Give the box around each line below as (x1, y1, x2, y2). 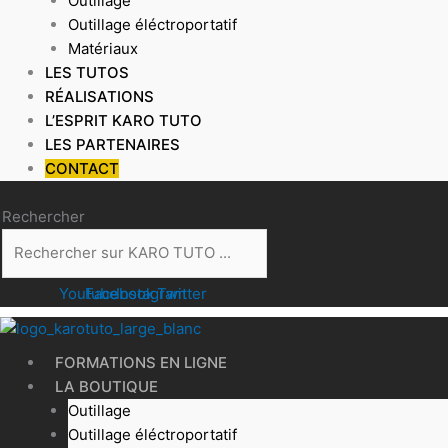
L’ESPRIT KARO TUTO (45, 110, 202, 130)
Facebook (85, 283, 154, 303)
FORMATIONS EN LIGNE (55, 353, 227, 373)
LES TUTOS (45, 62, 129, 82)
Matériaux (67, 38, 138, 58)
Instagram (115, 283, 186, 303)
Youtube (59, 283, 118, 303)
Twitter (156, 283, 207, 303)
